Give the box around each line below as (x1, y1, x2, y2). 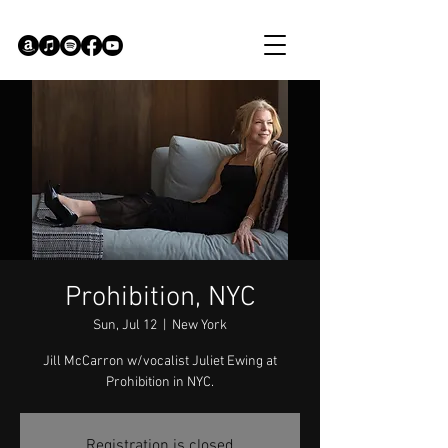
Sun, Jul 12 (93, 317, 157, 334)
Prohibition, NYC (64, 281, 256, 315)
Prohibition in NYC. (106, 374, 214, 391)
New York (172, 317, 227, 334)
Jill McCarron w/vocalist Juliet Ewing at (43, 353, 277, 370)
